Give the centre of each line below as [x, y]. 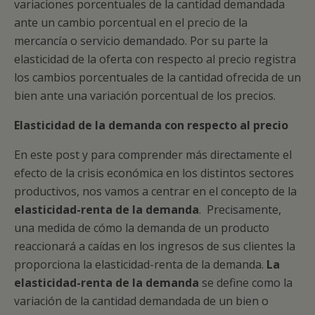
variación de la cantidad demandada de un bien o [141, 301]
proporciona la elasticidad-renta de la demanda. [140, 264]
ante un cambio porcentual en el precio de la [131, 22]
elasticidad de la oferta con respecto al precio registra [155, 59]
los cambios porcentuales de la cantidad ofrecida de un [157, 77]
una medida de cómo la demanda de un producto [142, 228]
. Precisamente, [240, 210]
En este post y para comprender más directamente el [153, 155]
